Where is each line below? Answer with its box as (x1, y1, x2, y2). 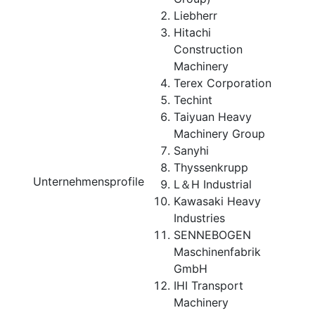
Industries (174, 211, 225, 225)
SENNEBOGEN (174, 228, 251, 242)
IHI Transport (174, 278, 243, 292)
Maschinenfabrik (174, 245, 261, 259)
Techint (174, 93, 212, 107)
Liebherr (174, 8, 217, 22)
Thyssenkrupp (174, 160, 248, 174)
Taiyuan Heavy (174, 110, 252, 124)
